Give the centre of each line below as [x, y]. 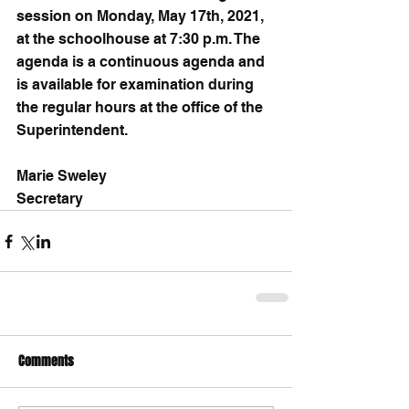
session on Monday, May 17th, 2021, [142, 16]
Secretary [50, 199]
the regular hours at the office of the [142, 107]
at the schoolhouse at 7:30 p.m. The [140, 39]
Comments [46, 361]
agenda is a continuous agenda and [142, 62]
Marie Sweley [62, 176]
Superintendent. [72, 130]
